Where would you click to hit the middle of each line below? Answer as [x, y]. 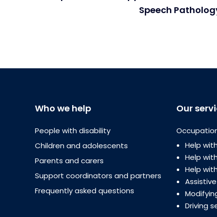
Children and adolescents [81, 146]
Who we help [63, 108]
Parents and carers [69, 161]
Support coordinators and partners [98, 176]
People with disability [73, 131]
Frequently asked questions [85, 191]
